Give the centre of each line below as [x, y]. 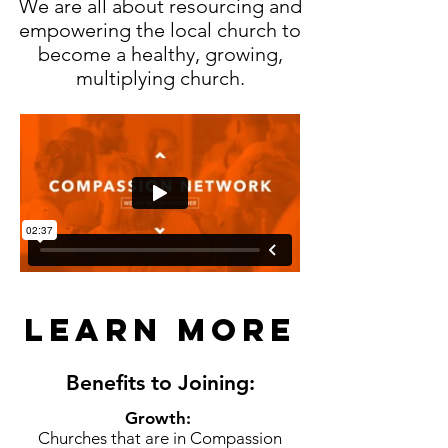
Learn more [160, 330]
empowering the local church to [160, 30]
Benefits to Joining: [160, 382]
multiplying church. [160, 78]
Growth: [160, 418]
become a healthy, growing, [160, 54]
